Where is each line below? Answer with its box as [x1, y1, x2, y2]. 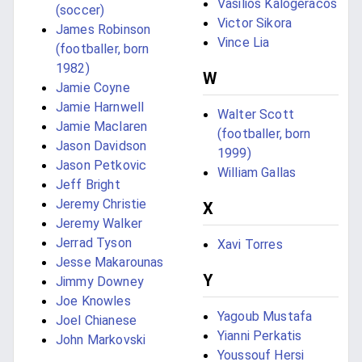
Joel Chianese [56, 313, 137, 329]
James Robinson [56, 22, 151, 38]
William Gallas [217, 165, 297, 181]
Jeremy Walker [56, 216, 142, 232]
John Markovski [56, 332, 146, 348]
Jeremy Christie [56, 196, 147, 213]
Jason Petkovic [56, 158, 147, 174]
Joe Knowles [56, 293, 131, 309]
